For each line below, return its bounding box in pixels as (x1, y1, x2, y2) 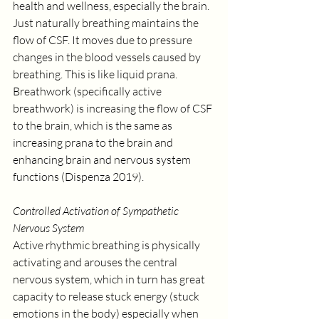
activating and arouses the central (13, 255, 179, 269)
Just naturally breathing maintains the (13, 16, 201, 30)
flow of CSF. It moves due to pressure (13, 33, 194, 47)
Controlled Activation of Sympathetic (13, 204, 181, 218)
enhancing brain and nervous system (13, 152, 193, 167)
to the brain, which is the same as (13, 118, 174, 132)
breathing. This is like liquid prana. (13, 67, 179, 81)
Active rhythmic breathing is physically (13, 238, 202, 252)
